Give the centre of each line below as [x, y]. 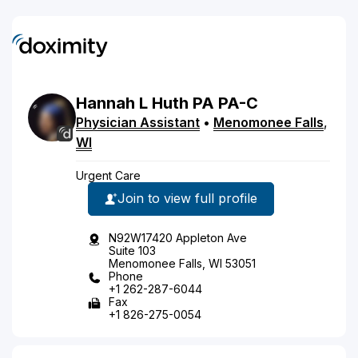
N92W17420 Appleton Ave [178, 237]
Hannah [105, 103]
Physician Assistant [138, 122]
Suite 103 [132, 250]
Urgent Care [108, 175]
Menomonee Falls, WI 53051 [182, 263]
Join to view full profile [187, 198]
